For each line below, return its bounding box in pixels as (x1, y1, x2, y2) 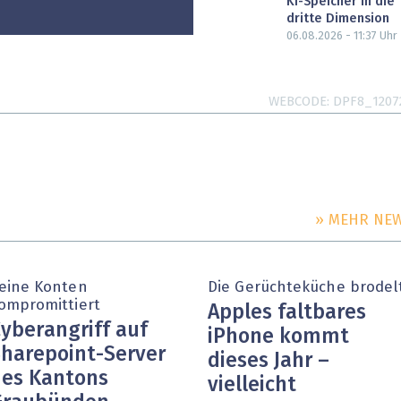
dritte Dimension (286, 12, 389, 25)
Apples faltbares (208, 302, 366, 323)
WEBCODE (268, 95, 327, 109)
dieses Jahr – (208, 350, 329, 371)
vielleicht (208, 374, 296, 396)
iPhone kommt (208, 326, 349, 347)
